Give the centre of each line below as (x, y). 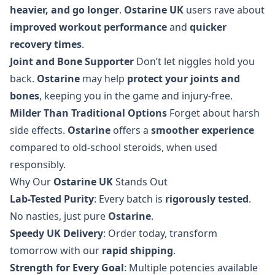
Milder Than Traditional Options (88, 113)
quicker (208, 27)
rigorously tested (207, 199)
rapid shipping (137, 250)
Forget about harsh (213, 113)
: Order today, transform (160, 233)
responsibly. (38, 164)
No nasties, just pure (59, 216)
